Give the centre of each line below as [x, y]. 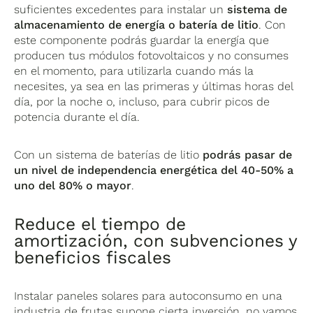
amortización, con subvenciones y [156, 241]
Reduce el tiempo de [100, 224]
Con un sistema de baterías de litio [109, 155]
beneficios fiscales [93, 258]
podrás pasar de [248, 155]
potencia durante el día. [77, 117]
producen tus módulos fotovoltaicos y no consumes [152, 56]
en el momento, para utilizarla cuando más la [134, 71]
